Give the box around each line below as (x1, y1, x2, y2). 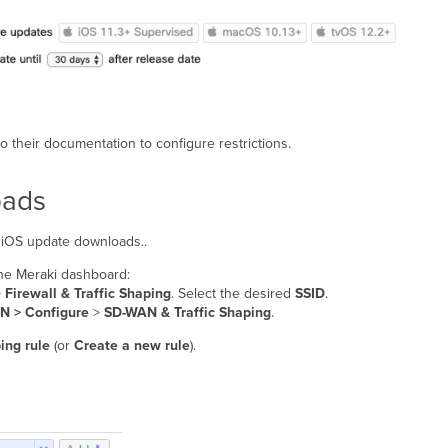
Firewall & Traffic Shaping (4, 285, 171, 303)
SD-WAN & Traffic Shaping (99, 304, 271, 322)
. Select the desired (170, 285, 295, 303)
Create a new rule (73, 337, 190, 355)
